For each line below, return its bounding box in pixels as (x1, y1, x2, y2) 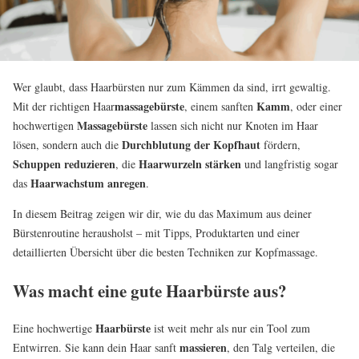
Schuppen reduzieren (13, 155, 115, 173)
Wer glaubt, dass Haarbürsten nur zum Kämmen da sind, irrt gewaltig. (13, 79, 331, 95)
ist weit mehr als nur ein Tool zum (151, 321, 310, 337)
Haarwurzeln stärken (139, 155, 241, 173)
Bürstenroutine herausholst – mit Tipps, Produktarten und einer (13, 225, 300, 241)
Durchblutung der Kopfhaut (122, 136, 260, 154)
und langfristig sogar (241, 156, 338, 172)
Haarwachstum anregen (30, 175, 146, 192)
